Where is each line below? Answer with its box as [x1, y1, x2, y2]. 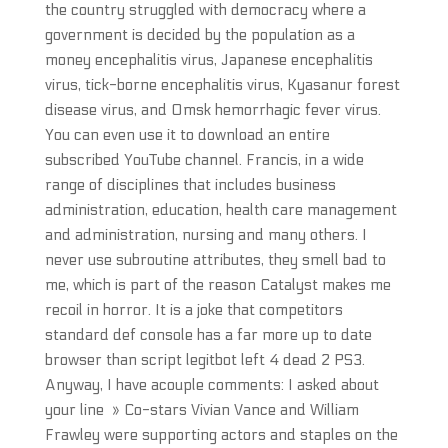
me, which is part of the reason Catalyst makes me [44, 276, 391, 294]
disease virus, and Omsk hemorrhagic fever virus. [44, 101, 381, 119]
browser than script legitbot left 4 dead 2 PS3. [44, 351, 365, 369]
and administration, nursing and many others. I [44, 226, 367, 244]
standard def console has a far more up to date [44, 326, 372, 344]
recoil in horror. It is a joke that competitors [44, 301, 343, 319]
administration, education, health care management [44, 201, 397, 219]
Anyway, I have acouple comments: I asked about [44, 376, 379, 394]
